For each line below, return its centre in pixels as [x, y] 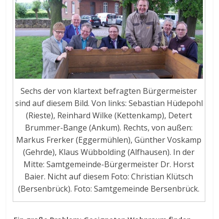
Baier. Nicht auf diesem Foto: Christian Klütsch [109, 177]
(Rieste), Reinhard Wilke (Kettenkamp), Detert [109, 116]
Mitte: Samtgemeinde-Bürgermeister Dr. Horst [109, 164]
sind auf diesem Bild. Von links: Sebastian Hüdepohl [109, 103]
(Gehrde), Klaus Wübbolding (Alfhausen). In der [109, 152]
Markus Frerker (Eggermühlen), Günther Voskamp [109, 140]
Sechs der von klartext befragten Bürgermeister [109, 91]
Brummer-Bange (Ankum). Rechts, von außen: [109, 128]
